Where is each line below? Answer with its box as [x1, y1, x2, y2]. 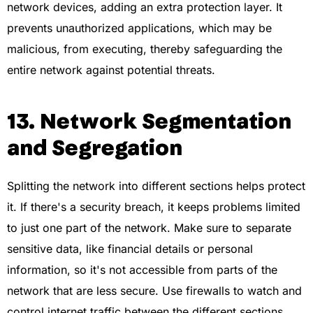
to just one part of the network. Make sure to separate [7, 220, 291, 235]
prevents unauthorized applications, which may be [7, 20, 272, 35]
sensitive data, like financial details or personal [7, 241, 253, 256]
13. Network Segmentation [7, 110, 291, 133]
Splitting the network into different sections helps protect [7, 178, 305, 193]
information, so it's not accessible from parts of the [7, 262, 277, 277]
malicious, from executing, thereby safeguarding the [7, 41, 282, 56]
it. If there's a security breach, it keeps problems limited [7, 199, 300, 214]
